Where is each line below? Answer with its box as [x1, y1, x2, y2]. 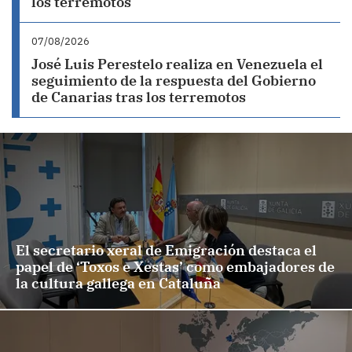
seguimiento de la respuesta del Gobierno [31, 71, 316, 90]
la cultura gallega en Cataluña [16, 274, 221, 293]
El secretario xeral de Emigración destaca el [16, 241, 317, 260]
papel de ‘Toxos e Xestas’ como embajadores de [16, 258, 335, 277]
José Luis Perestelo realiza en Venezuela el [31, 55, 323, 73]
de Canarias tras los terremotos [31, 88, 246, 106]
